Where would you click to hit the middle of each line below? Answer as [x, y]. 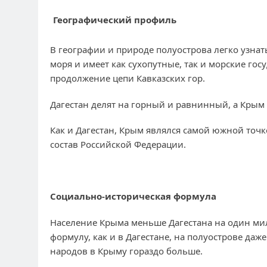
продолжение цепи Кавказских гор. [128, 78]
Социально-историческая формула [133, 196]
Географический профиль [115, 19]
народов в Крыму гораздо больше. [126, 251]
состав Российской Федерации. [118, 145]
